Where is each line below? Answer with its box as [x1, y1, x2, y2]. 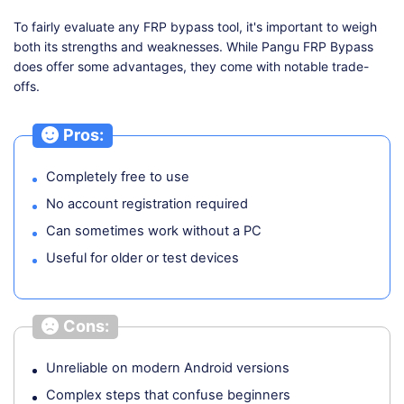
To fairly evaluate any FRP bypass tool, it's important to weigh [14, 19, 377, 35]
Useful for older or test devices [46, 249, 239, 266]
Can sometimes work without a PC [46, 222, 262, 239]
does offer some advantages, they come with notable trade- [14, 59, 369, 75]
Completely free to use [46, 168, 189, 185]
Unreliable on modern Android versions [46, 359, 289, 376]
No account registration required [46, 195, 248, 212]
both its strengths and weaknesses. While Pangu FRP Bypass [14, 39, 373, 55]
